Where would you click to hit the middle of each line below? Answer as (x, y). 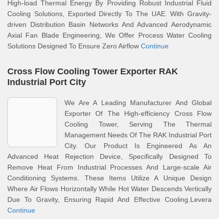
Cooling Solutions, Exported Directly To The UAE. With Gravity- (109, 14)
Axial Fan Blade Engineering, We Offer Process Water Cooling (109, 35)
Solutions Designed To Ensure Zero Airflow (74, 46)
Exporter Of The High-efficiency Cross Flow (138, 113)
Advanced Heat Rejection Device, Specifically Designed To (109, 156)
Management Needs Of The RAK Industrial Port (138, 135)
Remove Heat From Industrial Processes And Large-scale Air (109, 167)
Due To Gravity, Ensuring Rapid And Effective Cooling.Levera (109, 199)
